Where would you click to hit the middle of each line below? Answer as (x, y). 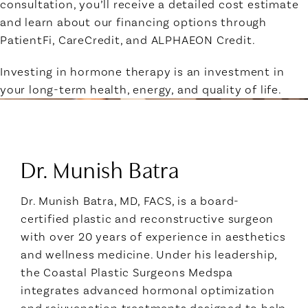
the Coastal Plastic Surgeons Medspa (127, 272)
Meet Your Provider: (81, 137)
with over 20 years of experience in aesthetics (153, 236)
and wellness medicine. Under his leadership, (149, 254)
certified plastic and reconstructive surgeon (147, 218)
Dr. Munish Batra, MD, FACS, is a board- (130, 200)
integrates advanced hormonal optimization (148, 290)
